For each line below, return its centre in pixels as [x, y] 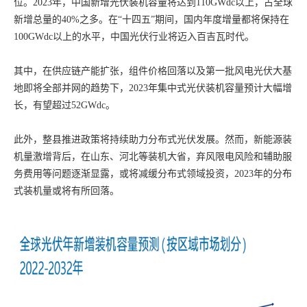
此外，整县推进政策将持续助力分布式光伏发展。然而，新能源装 [153, 139]
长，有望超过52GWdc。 [64, 105]
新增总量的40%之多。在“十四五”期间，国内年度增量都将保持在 [151, 20]
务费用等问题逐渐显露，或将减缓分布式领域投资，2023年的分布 [153, 174]
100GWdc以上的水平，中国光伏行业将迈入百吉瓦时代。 [134, 37]
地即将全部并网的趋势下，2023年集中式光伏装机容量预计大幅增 [153, 88]
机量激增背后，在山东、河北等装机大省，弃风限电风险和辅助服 [153, 157]
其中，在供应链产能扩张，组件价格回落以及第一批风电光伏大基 [153, 71]
